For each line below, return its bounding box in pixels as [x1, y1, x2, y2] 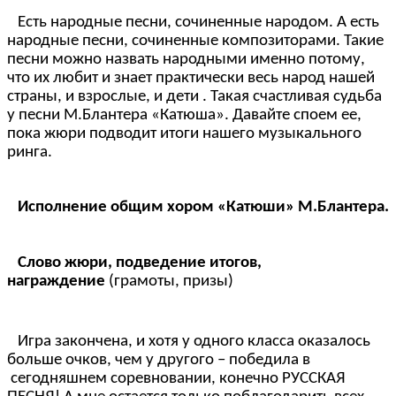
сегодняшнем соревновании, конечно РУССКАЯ [7, 370, 346, 388]
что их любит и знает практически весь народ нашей [7, 69, 375, 87]
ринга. [7, 143, 52, 161]
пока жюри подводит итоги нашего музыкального [7, 125, 362, 142]
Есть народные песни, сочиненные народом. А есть [7, 13, 379, 31]
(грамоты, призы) [105, 272, 233, 290]
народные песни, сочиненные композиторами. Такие [7, 32, 384, 49]
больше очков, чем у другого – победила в [7, 352, 310, 369]
